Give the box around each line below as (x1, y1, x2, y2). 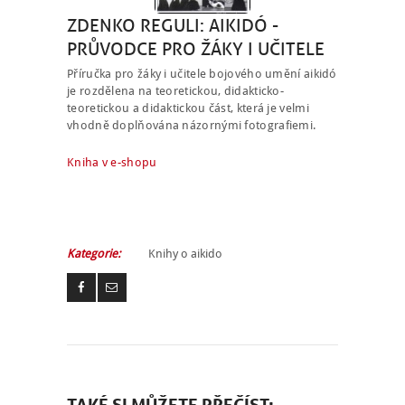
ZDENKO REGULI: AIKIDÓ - (67, 13, 278, 36)
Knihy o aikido (148, 247, 222, 261)
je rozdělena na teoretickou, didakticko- (67, 83, 285, 98)
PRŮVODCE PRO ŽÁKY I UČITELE (67, 36, 325, 60)
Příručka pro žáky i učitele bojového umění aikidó (67, 66, 337, 80)
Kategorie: (67, 247, 120, 261)
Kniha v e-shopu (67, 155, 157, 170)
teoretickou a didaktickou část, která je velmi (67, 100, 309, 115)
